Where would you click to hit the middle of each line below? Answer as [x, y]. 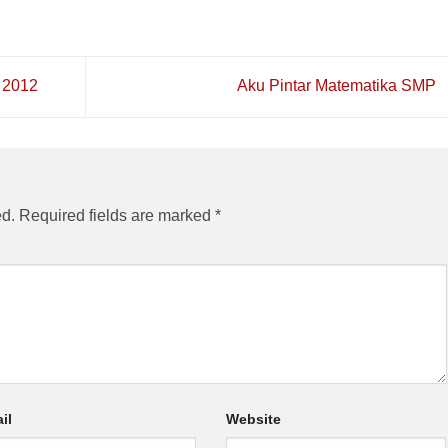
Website [253, 419]
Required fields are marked [117, 215]
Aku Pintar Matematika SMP [338, 86]
